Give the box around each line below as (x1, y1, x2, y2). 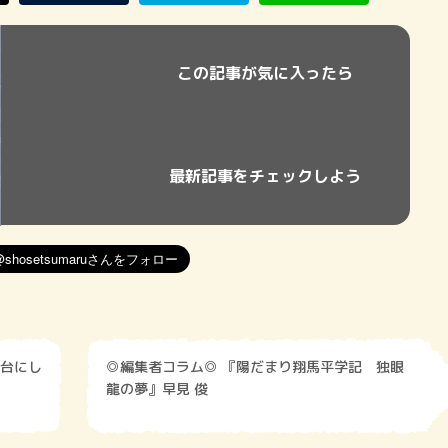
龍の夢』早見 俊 (106, 379, 208, 398)
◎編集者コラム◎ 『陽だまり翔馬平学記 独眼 (106, 357, 222, 376)
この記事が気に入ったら (176, 62, 353, 84)
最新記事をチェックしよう (168, 165, 361, 187)
